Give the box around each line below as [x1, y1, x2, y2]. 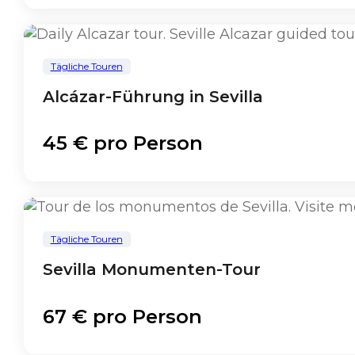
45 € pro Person [42, 132, 203, 155]
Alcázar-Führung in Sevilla [42, 87, 263, 107]
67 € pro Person [42, 304, 202, 328]
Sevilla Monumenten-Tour [42, 260, 261, 280]
